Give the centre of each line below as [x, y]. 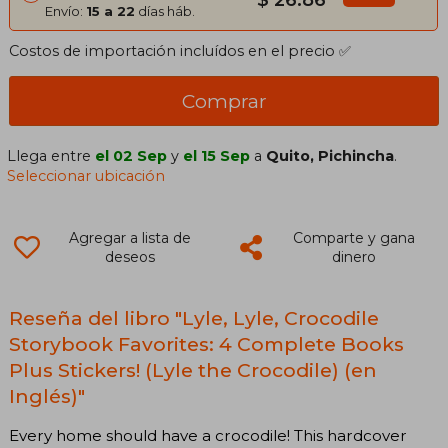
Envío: [65, 10]
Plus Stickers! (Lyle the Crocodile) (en [193, 369]
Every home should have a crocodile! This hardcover [208, 435]
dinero [353, 256]
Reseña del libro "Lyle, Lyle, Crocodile [194, 317]
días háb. [165, 10]
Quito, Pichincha [330, 155]
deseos [129, 256]
